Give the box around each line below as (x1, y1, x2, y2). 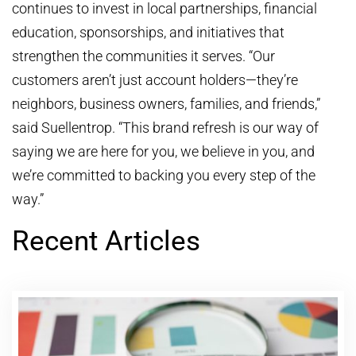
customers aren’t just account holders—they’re (12, 71, 298, 88)
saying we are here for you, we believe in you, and (12, 142, 315, 160)
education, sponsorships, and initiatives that (12, 23, 284, 41)
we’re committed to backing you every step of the (12, 166, 315, 184)
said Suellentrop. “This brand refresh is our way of (12, 118, 319, 136)
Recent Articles (12, 224, 200, 257)
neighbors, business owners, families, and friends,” (12, 95, 320, 112)
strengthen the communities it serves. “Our (12, 47, 275, 64)
